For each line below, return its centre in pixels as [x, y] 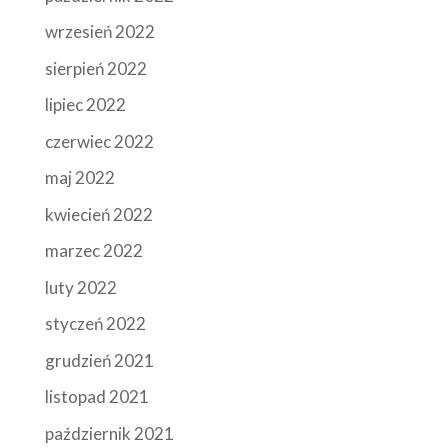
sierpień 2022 [95, 68]
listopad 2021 [96, 397]
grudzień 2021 [99, 360]
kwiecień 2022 [98, 214]
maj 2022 [79, 178]
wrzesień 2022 [99, 32]
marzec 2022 [93, 251]
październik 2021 [109, 433]
